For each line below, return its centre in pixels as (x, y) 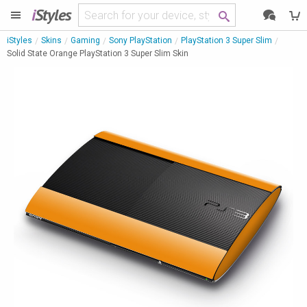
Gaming (85, 40)
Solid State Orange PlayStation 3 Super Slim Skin (98, 53)
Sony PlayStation (140, 40)
